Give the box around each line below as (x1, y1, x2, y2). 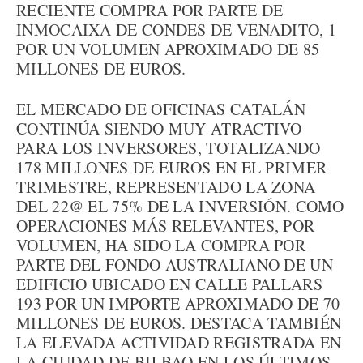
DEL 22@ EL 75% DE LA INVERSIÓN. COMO (16, 195, 344, 217)
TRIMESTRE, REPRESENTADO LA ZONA (16, 176, 316, 198)
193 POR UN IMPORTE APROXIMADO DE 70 (16, 293, 340, 314)
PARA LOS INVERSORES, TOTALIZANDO (16, 137, 321, 159)
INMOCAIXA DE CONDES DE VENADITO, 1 (16, 19, 337, 41)
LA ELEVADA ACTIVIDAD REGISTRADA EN (16, 331, 342, 353)
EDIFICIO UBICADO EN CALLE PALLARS (16, 273, 322, 295)
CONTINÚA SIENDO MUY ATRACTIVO (16, 117, 302, 139)
